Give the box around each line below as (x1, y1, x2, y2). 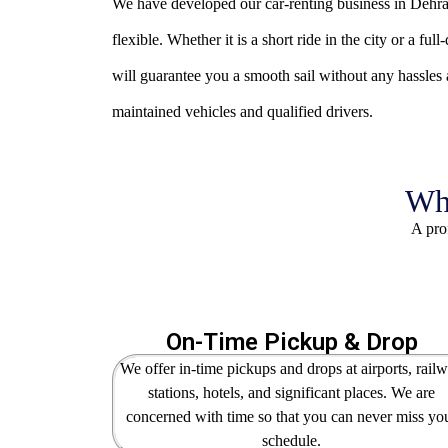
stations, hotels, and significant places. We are (148, 384, 436, 401)
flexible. (112, 31, 163, 48)
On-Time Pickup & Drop (165, 328, 418, 356)
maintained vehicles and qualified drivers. (112, 103, 373, 120)
